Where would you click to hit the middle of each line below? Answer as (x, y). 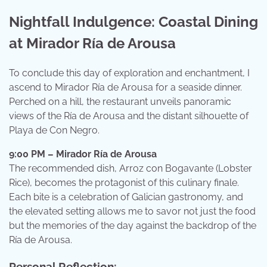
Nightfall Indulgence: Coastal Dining (133, 21)
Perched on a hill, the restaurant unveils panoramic (120, 101)
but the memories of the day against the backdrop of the (133, 225)
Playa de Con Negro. (54, 130)
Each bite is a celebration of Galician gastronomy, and (126, 197)
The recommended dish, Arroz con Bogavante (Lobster (131, 168)
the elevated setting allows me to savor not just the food (132, 211)
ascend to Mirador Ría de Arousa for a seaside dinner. (125, 87)
